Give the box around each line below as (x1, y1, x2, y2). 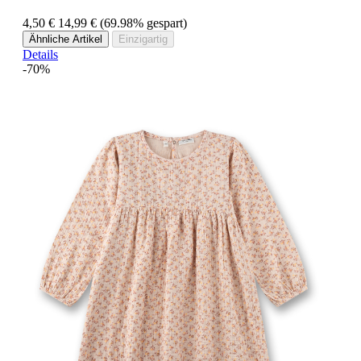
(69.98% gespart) (100, 15, 187, 30)
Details (23, 47, 58, 61)
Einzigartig (118, 32, 168, 45)
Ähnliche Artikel (29, 32, 102, 45)
